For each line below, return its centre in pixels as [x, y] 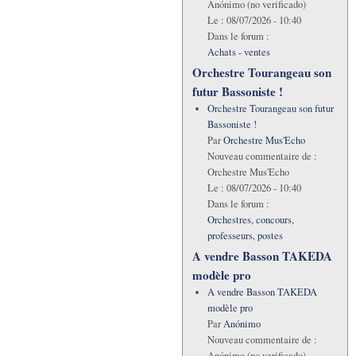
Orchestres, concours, [250, 220]
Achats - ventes [238, 52]
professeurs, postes [245, 236]
